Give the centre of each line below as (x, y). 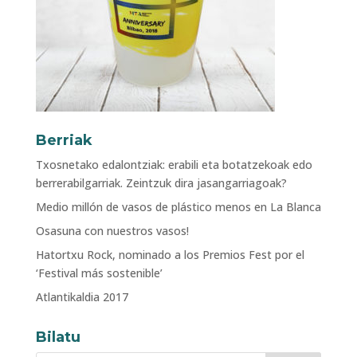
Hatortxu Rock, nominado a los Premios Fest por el (170, 255)
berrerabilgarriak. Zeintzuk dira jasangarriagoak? (161, 183)
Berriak (64, 140)
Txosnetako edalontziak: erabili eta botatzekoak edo (174, 165)
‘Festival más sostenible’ (99, 273)
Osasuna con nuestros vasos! (112, 231)
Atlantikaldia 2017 (82, 297)
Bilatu (58, 337)
